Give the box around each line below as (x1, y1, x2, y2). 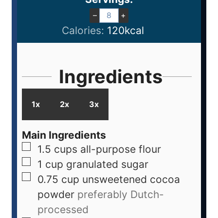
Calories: (61, 24, 107, 36)
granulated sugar (66, 158, 148, 171)
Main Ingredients (22, 129, 106, 142)
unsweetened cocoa (82, 173, 180, 186)
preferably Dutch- (77, 188, 164, 201)
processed (37, 203, 89, 216)
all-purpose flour (80, 143, 161, 156)
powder (37, 188, 74, 201)
